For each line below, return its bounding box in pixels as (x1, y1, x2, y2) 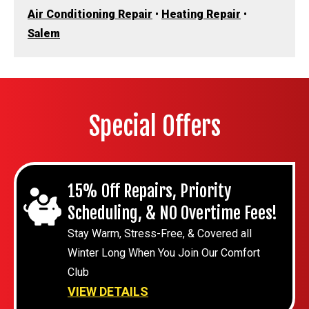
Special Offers (88, 111, 221, 143)
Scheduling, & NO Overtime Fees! (68, 203, 277, 224)
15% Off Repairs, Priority (68, 181, 231, 202)
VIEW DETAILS (68, 284, 148, 299)
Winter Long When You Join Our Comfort (68, 246, 260, 260)
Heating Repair (161, 8, 241, 21)
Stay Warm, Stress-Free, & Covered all (68, 227, 252, 241)
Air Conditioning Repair (28, 8, 152, 21)
